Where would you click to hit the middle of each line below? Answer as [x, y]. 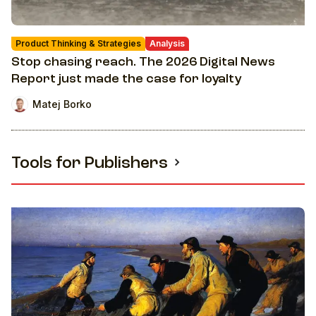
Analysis [167, 43]
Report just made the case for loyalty [126, 79]
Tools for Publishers [90, 164]
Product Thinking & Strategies [78, 43]
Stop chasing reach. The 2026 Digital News [143, 62]
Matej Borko [62, 104]
